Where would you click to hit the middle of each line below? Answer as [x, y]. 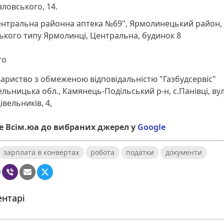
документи [184, 152]
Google [151, 127]
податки [140, 152]
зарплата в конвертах [41, 152]
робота [102, 152]
